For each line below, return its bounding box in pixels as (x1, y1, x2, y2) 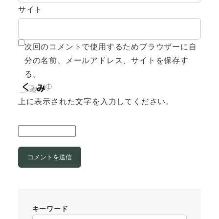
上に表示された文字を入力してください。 (18, 95, 174, 107)
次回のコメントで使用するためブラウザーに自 (24, 41, 197, 52)
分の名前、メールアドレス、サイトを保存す (24, 54, 189, 66)
